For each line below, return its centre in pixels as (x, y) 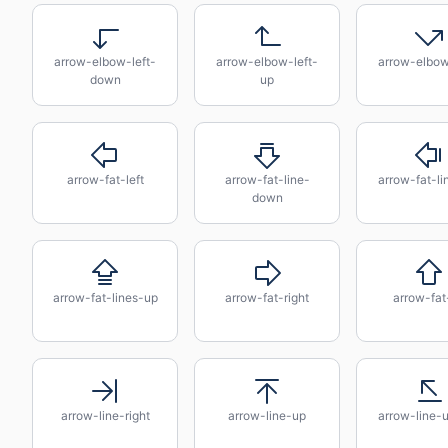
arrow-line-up (267, 415)
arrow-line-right (105, 415)
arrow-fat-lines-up (105, 297)
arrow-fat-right (267, 297)
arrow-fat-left (105, 179)
